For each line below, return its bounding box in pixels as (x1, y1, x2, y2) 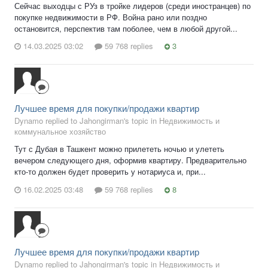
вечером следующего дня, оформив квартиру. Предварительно (14, 154, 246, 166)
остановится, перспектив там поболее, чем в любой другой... (14, 22, 237, 34)
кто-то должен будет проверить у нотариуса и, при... (14, 166, 206, 178)
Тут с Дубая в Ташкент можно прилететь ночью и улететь (14, 143, 224, 155)
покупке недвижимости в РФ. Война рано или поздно (14, 11, 207, 23)
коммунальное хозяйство (14, 126, 106, 138)
